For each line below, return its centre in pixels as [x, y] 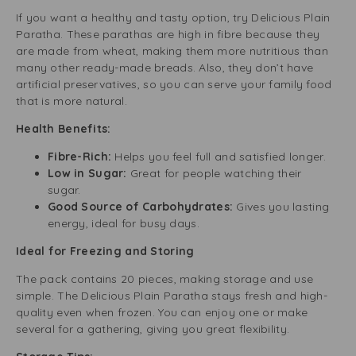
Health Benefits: [64, 129]
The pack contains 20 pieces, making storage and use [165, 279]
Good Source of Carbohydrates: [141, 207]
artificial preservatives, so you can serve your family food [174, 84]
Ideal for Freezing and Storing [105, 251]
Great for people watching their [216, 173]
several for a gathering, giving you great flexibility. [153, 329]
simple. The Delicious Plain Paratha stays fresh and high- [172, 296]
